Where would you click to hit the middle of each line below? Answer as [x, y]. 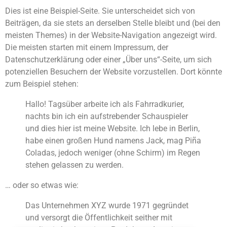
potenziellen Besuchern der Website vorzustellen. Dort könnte [113, 72]
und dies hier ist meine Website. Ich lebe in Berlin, [112, 128]
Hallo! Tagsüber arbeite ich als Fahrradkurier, [105, 104]
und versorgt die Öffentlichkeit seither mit [99, 218]
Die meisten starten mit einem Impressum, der [87, 47]
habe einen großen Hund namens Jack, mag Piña [113, 141]
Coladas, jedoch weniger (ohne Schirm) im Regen [113, 153]
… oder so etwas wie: [42, 185]
